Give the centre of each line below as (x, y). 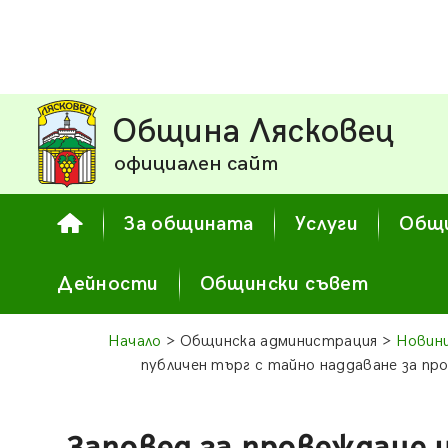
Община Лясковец (253, 132)
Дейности (108, 284)
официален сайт (196, 163)
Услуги (326, 224)
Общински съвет (284, 284)
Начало (134, 341)
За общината (189, 224)
